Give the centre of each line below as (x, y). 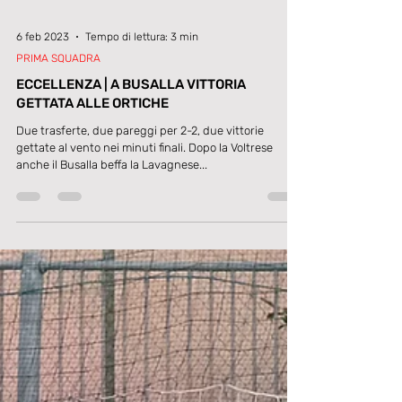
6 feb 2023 (43, 180)
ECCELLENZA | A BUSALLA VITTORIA (131, 228)
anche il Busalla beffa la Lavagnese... (112, 308)
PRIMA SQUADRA (58, 202)
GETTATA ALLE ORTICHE (92, 247)
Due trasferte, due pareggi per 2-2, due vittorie (140, 274)
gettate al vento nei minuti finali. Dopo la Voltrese (144, 291)
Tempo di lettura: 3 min (142, 180)
